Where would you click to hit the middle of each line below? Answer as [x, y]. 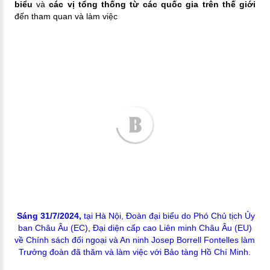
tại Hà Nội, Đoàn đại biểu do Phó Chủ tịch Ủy [168, 215]
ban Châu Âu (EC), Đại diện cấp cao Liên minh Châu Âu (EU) [135, 228]
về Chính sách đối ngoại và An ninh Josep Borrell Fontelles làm [135, 240]
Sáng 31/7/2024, [49, 215]
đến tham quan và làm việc [66, 16]
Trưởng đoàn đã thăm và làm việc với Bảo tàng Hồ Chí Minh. [135, 252]
